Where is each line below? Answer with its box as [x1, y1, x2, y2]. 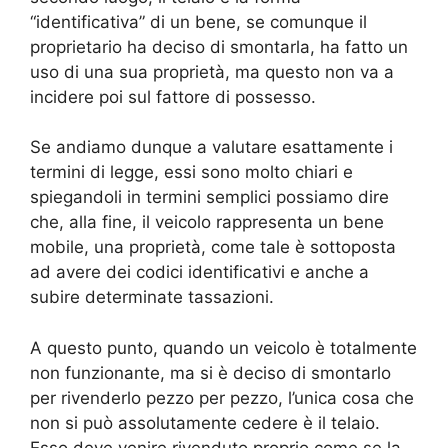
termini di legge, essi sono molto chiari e [30, 162, 353, 183]
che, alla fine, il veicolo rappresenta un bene [30, 212, 384, 233]
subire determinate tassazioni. [30, 287, 274, 308]
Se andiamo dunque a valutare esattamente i [30, 137, 393, 158]
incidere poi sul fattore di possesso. [30, 86, 316, 107]
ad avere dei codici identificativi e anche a [30, 262, 369, 283]
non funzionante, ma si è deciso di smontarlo [30, 362, 391, 383]
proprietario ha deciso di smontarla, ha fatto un [30, 36, 408, 57]
